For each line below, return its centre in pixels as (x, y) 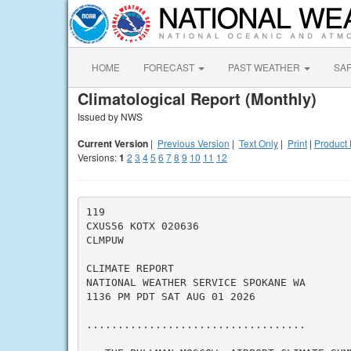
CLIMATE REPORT (130, 268)
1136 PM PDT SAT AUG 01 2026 (170, 296)
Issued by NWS (110, 116)
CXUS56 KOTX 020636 (142, 226)
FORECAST (170, 67)
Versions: (98, 157)
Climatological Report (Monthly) (197, 98)
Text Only (259, 143)
